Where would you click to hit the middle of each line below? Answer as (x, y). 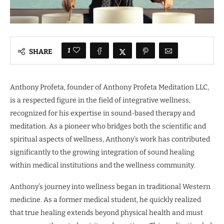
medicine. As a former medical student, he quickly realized (105, 200)
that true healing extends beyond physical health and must (106, 213)
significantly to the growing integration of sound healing (102, 152)
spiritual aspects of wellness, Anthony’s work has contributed (110, 139)
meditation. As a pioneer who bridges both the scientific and (108, 126)
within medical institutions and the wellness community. (102, 165)
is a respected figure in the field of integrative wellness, (100, 100)
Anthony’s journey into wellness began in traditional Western (110, 187)
